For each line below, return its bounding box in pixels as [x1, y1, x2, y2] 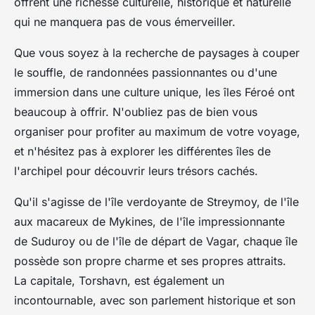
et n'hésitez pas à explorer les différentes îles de [14, 143, 271, 158]
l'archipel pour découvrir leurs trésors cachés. [14, 163, 258, 178]
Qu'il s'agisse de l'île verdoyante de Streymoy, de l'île [14, 194, 299, 209]
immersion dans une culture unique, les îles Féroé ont [14, 84, 295, 99]
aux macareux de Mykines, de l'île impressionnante [14, 214, 285, 229]
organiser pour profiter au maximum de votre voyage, [14, 124, 300, 139]
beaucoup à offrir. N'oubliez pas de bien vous [14, 104, 257, 119]
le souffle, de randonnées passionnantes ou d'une [14, 65, 277, 79]
